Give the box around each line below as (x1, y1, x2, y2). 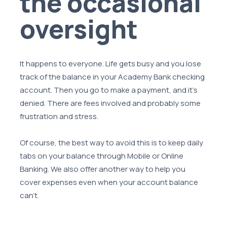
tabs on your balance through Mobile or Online (20, 150, 184, 162)
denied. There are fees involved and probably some (20, 98, 201, 109)
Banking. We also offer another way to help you (20, 164, 186, 175)
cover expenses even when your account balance (20, 177, 199, 188)
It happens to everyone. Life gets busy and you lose (20, 58, 202, 69)
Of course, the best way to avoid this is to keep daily (20, 137, 204, 148)
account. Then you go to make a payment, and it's (20, 85, 198, 96)
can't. (20, 190, 40, 201)
